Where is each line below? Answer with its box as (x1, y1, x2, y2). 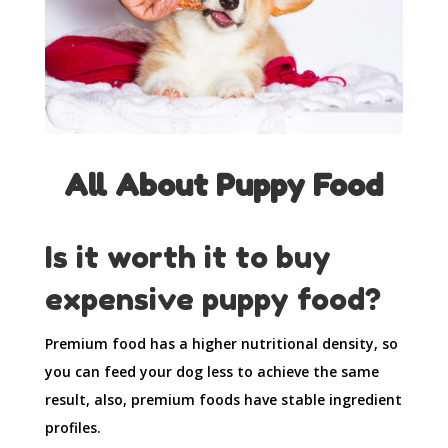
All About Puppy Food (64, 167, 384, 204)
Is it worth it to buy (44, 239, 331, 276)
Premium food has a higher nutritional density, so (44, 334, 398, 354)
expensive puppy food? (44, 281, 381, 318)
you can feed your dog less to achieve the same (44, 362, 379, 382)
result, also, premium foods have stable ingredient (44, 390, 402, 410)
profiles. (44, 418, 101, 438)
